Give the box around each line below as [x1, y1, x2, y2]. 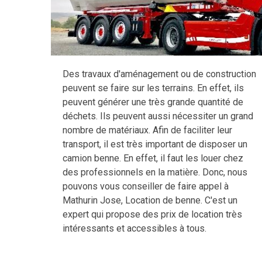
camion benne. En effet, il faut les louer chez [63, 152, 243, 164]
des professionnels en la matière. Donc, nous [63, 166, 247, 178]
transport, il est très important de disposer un [63, 138, 247, 150]
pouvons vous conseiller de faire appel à [63, 180, 229, 192]
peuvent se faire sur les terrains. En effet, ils [63, 82, 244, 94]
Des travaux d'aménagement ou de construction [63, 68, 256, 80]
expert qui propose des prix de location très [63, 208, 242, 220]
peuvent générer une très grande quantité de [63, 96, 243, 108]
